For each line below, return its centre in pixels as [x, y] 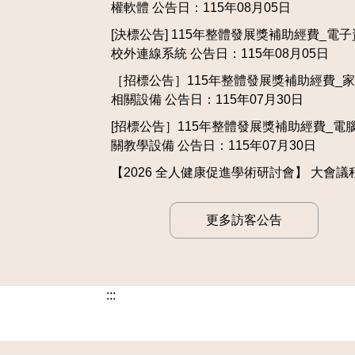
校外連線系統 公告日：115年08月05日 [219, 54]
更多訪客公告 [244, 220]
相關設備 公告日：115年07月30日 [207, 100]
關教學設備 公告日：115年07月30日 [213, 146]
